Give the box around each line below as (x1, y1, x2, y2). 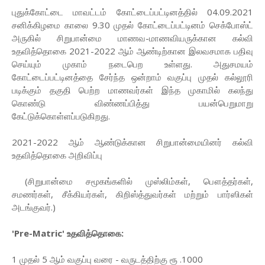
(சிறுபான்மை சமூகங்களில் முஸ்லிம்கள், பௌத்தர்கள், (12, 175, 253, 188)
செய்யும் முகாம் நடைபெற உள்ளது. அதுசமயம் (12, 58, 253, 70)
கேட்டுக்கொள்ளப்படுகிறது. (12, 110, 110, 122)
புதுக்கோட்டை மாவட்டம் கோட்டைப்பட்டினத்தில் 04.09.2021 (12, 6, 253, 18)
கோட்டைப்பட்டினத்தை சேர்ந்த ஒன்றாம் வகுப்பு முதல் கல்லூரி (12, 71, 253, 83)
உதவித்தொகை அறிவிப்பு (12, 149, 102, 161)
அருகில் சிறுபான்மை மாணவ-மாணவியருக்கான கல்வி (12, 32, 253, 44)
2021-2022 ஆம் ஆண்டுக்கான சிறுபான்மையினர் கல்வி (12, 136, 253, 148)
